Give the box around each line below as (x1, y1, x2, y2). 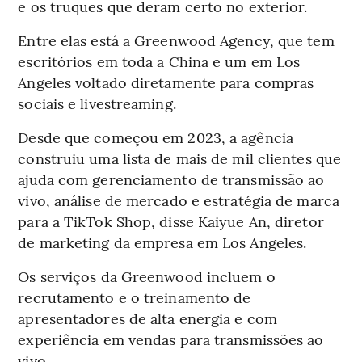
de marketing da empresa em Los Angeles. (18, 232, 307, 253)
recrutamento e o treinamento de (18, 287, 251, 308)
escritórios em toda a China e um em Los (18, 51, 301, 72)
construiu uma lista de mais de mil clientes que (18, 148, 342, 169)
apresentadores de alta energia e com (18, 308, 277, 329)
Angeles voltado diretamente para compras (18, 72, 314, 93)
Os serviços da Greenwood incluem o (18, 266, 276, 287)
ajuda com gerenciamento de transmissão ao (18, 169, 325, 190)
